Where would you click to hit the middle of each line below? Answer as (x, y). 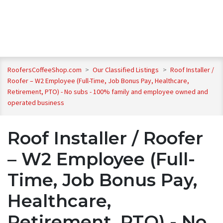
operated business (36, 103)
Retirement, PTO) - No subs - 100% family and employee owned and (108, 92)
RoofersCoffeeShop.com (45, 70)
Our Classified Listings (127, 70)
